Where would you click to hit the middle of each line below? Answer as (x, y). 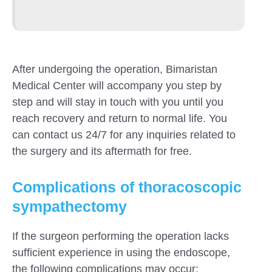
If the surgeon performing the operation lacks (121, 236)
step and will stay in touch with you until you (118, 102)
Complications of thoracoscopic (127, 187)
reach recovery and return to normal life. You (120, 119)
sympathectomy (70, 207)
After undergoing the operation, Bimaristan (115, 70)
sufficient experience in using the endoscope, (121, 253)
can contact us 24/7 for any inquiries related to (124, 135)
